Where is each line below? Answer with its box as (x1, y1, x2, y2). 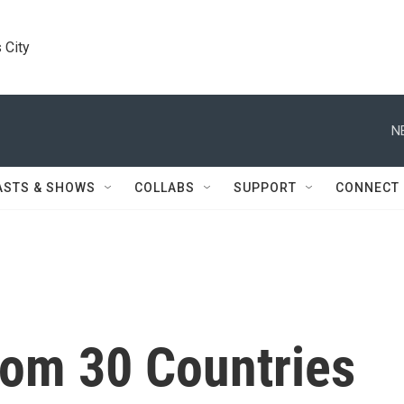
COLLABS (134, 180, 195, 195)
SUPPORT (234, 180, 297, 195)
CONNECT (335, 180, 399, 195)
